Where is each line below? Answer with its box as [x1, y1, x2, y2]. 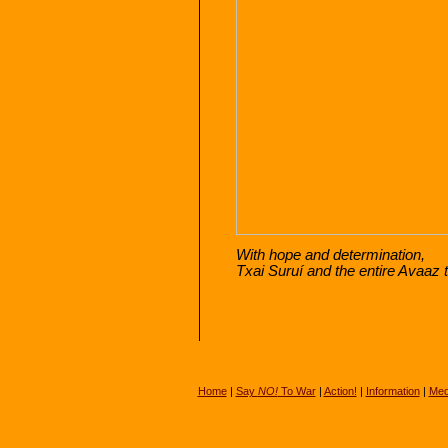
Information [365, 385, 420, 397]
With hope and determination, [236, 246, 429, 263]
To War [277, 385, 316, 397]
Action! [323, 385, 357, 397]
